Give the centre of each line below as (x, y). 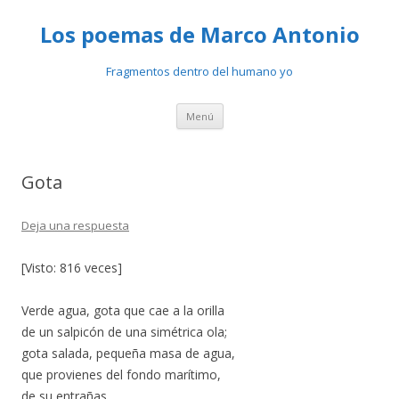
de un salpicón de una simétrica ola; (124, 332)
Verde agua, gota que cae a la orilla (123, 310)
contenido (252, 134)
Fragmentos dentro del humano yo (199, 71)
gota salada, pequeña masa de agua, (128, 353)
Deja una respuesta (75, 225)
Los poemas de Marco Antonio (199, 34)
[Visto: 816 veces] (72, 268)
